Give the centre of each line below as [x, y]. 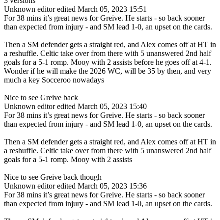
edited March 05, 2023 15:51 [102, 9]
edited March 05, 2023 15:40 [102, 107]
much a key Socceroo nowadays [55, 80]
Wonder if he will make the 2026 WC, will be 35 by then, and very [108, 71]
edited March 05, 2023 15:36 [102, 186]
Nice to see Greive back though [53, 177]
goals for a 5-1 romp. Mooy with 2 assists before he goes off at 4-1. [108, 62]
